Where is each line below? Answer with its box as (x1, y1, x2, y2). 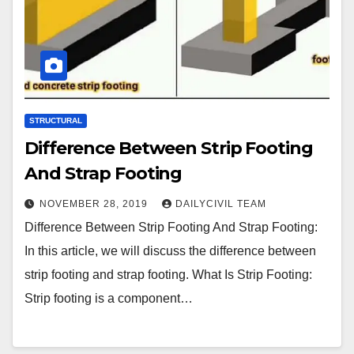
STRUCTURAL (29, 116, 82, 126)
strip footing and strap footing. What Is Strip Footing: (24, 268, 312, 282)
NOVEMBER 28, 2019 (40, 198, 151, 210)
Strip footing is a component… (24, 292, 193, 306)
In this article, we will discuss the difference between (24, 244, 316, 258)
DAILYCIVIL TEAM (175, 198, 266, 210)
